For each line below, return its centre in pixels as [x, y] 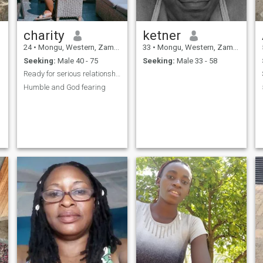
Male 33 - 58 [196, 60]
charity [44, 36]
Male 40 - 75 [77, 60]
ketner [161, 36]
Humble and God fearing [64, 87]
